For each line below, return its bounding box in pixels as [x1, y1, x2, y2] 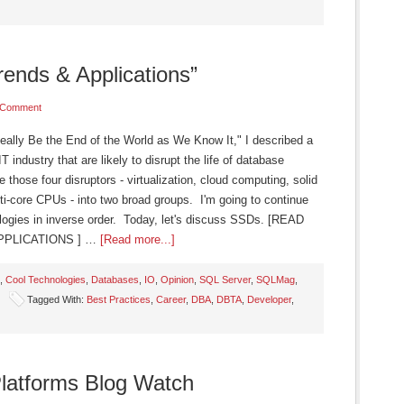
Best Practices [87, 294, 151, 305]
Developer [247, 294, 291, 305]
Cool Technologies [5, 274, 86, 285]
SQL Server [199, 274, 251, 285]
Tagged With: [27, 294, 87, 305]
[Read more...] [100, 233, 175, 246]
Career [156, 294, 186, 305]
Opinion [161, 274, 194, 285]
